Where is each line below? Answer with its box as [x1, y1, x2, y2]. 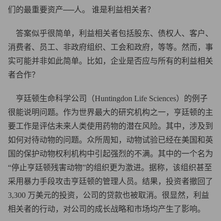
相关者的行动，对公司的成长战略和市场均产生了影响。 [8, 205, 205, 213]
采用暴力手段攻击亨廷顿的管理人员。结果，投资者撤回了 [8, 177, 213, 185]
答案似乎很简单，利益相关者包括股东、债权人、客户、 [8, 29, 213, 37]
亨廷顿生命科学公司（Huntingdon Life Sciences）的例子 [8, 94, 208, 103]
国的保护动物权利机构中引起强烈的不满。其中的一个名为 [8, 149, 213, 158]
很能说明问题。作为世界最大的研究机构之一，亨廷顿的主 [8, 108, 213, 116]
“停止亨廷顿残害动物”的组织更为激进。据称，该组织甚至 [8, 163, 212, 172]
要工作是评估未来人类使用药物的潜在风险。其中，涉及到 [8, 122, 213, 130]
